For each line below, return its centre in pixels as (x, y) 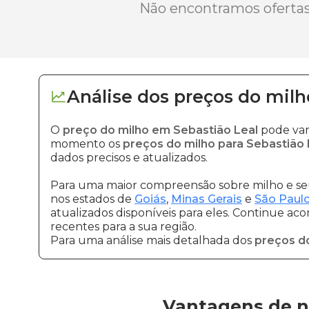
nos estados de (92, 199)
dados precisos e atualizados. (129, 158)
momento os (87, 144)
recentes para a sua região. (123, 227)
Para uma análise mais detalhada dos (152, 240)
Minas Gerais (207, 199)
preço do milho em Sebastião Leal (160, 130)
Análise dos (118, 97)
